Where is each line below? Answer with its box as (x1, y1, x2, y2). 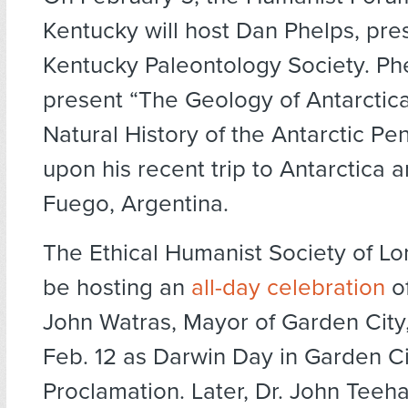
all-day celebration (191, 273, 385, 302)
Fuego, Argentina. (43, 189, 229, 219)
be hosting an (43, 273, 191, 302)
